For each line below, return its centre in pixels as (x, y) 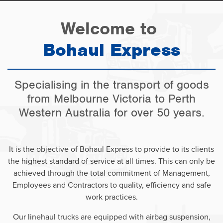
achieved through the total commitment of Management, (111, 173)
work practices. (111, 197)
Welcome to (111, 29)
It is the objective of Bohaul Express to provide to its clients (111, 149)
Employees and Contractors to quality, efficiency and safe (111, 185)
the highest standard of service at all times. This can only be (111, 161)
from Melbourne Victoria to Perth (111, 99)
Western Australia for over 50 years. (111, 113)
